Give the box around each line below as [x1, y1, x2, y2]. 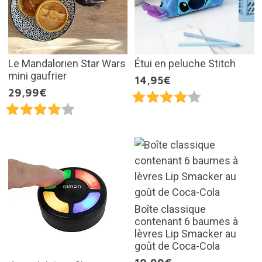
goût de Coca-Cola [135, 239, 220, 252]
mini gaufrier [8, 69, 67, 82]
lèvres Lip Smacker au [135, 227, 236, 240]
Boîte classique [135, 202, 206, 215]
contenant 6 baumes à [135, 215, 238, 227]
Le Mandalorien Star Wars [8, 57, 126, 70]
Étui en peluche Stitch [135, 57, 236, 70]
